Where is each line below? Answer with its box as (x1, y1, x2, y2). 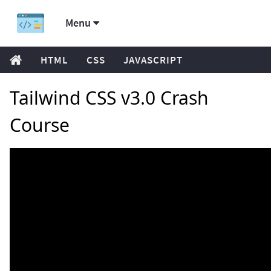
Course (10, 113, 70, 137)
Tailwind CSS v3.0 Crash (10, 85, 209, 110)
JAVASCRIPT (123, 53, 183, 67)
